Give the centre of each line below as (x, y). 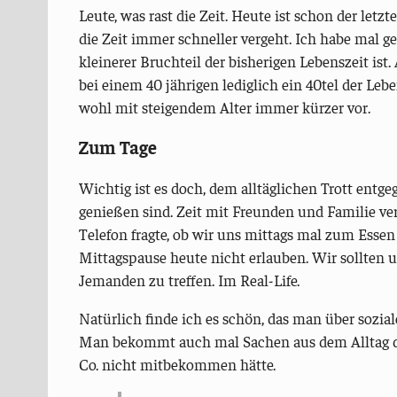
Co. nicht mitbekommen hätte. (177, 365)
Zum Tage (117, 147)
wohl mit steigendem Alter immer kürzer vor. (224, 107)
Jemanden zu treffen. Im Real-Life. (189, 280)
